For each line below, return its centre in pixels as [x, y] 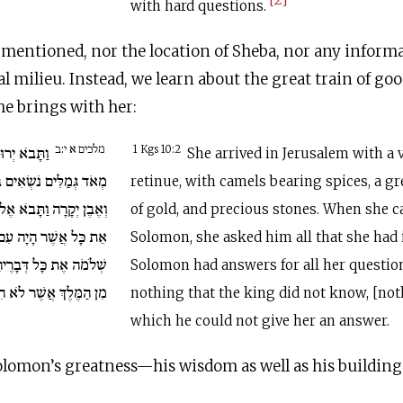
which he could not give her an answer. [260, 321]
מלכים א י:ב [80, 148]
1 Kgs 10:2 [157, 150]
